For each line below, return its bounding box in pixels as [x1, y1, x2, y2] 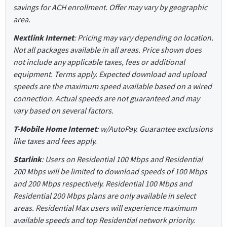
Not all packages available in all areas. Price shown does [13, 45, 202, 55]
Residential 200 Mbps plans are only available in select [13, 191, 196, 201]
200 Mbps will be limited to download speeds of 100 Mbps [13, 166, 207, 177]
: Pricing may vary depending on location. [74, 32, 213, 43]
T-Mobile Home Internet [13, 124, 97, 134]
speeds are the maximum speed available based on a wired [13, 81, 212, 92]
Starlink [13, 154, 42, 165]
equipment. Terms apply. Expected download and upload [13, 69, 206, 80]
